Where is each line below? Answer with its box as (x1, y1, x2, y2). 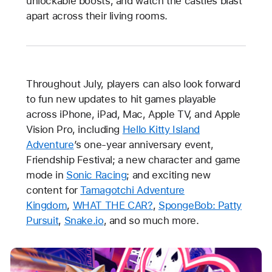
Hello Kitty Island (122, 123, 200, 135)
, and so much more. (103, 214, 199, 226)
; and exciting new (126, 168, 211, 181)
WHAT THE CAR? (72, 199, 153, 211)
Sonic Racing (66, 168, 127, 181)
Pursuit (25, 214, 59, 226)
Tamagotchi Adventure (80, 183, 185, 196)
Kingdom (25, 199, 67, 211)
